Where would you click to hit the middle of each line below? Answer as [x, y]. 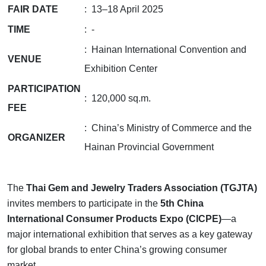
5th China [182, 203]
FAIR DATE [33, 9]
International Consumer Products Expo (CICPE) [114, 218]
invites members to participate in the [84, 203]
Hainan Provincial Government [149, 147]
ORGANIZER [37, 137]
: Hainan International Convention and [165, 49]
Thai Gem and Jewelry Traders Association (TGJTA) [142, 188]
